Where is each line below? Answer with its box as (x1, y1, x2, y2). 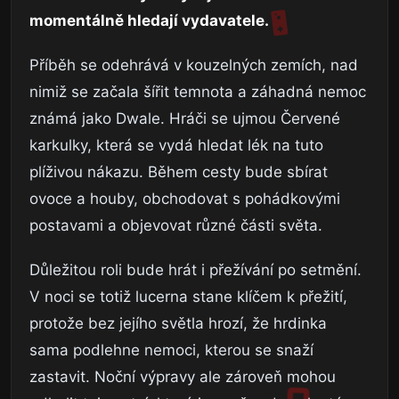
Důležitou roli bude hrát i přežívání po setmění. (29, 260, 362, 279)
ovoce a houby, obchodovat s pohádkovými (29, 189, 340, 208)
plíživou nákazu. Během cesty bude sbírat (29, 162, 328, 181)
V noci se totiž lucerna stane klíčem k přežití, (29, 287, 347, 305)
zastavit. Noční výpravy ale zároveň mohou (29, 367, 336, 386)
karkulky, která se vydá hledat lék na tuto (29, 135, 323, 154)
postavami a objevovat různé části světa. (29, 216, 322, 234)
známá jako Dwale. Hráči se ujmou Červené (29, 109, 340, 127)
